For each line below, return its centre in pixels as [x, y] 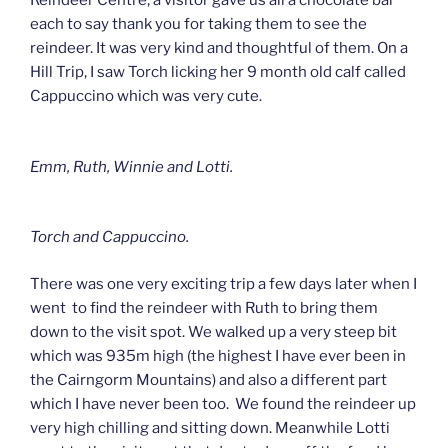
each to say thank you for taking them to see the [198, 24]
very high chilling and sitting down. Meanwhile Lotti [210, 427]
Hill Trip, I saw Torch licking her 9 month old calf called [218, 72]
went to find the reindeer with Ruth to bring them [204, 307]
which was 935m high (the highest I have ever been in [218, 355]
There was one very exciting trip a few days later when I [223, 283]
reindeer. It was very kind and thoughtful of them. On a [219, 48]
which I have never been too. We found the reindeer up [223, 403]
